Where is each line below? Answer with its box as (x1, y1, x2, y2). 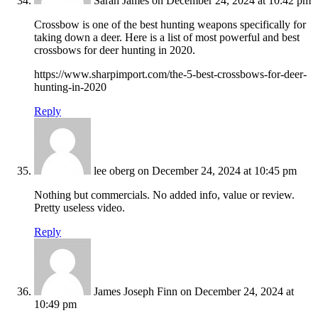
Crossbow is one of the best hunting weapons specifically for (34, 18, 306, 31)
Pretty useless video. (34, 202, 125, 214)
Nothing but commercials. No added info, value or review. (34, 189, 295, 202)
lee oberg (94, 165, 135, 177)
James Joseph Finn (94, 285, 177, 298)
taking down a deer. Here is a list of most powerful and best (34, 31, 300, 44)
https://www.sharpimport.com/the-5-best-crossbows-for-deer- (34, 68, 307, 81)
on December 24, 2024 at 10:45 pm (138, 165, 297, 177)
